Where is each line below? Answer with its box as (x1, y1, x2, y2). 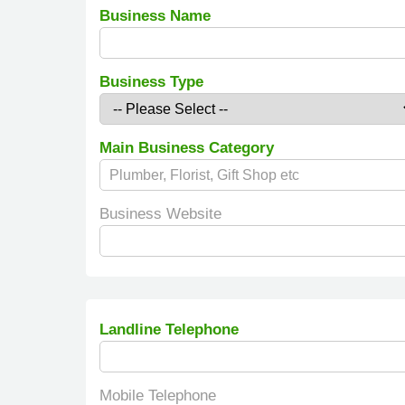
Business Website (99, 205, 221, 222)
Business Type (99, 73, 203, 90)
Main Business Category (99, 139, 274, 156)
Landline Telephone (99, 321, 239, 338)
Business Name (99, 7, 211, 24)
